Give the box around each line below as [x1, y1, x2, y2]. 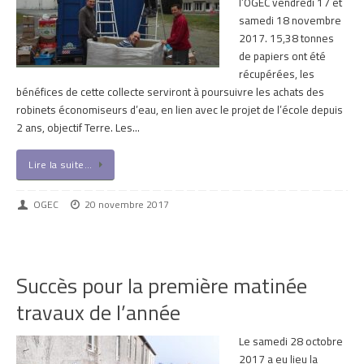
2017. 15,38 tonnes [239, 29, 334, 46]
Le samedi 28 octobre [239, 332, 343, 349]
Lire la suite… [28, 157, 92, 173]
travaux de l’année [16, 296, 180, 328]
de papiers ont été [239, 47, 326, 64]
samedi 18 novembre [239, 11, 341, 28]
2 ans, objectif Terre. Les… [16, 119, 140, 136]
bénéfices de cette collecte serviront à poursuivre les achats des [16, 83, 324, 100]
